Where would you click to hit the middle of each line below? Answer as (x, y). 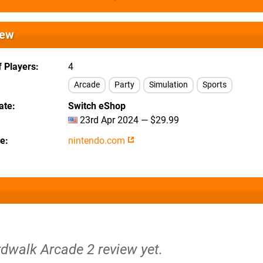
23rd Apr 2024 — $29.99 (128, 120)
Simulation (168, 85)
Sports (215, 85)
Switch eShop (97, 106)
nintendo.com (98, 141)
